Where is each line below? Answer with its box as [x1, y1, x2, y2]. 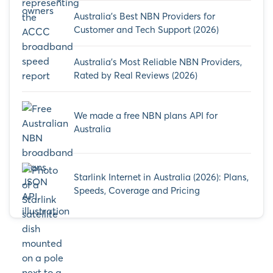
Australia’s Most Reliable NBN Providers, [74, 56, 242, 68]
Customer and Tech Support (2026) [74, 24, 219, 36]
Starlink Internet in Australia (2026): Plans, [74, 171, 249, 183]
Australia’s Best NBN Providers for [74, 10, 215, 23]
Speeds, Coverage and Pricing [74, 185, 200, 197]
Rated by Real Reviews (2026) [74, 69, 197, 82]
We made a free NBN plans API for [74, 110, 218, 122]
